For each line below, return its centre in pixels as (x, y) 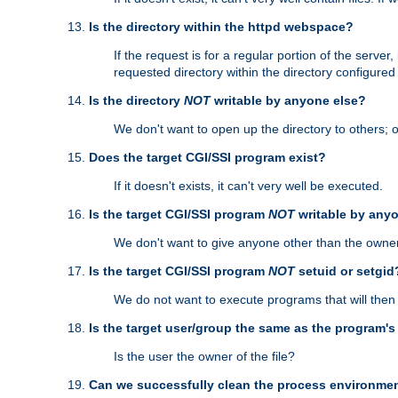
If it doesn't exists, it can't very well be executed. (248, 186)
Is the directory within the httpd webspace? (221, 27)
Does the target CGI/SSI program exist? (207, 158)
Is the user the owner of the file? (204, 357)
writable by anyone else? (288, 101)
